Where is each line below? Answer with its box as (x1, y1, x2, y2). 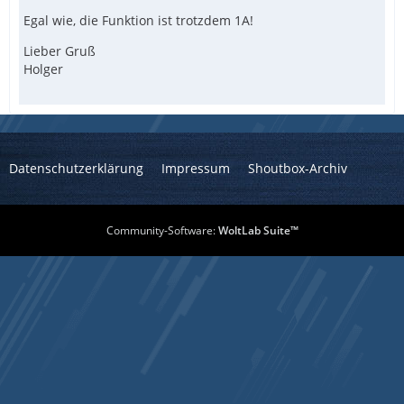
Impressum (161, 160, 230, 177)
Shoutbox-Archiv (248, 160, 347, 177)
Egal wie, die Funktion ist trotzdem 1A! (23, 12, 253, 30)
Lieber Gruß (23, 42, 96, 60)
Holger (23, 60, 63, 78)
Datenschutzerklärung (9, 160, 143, 177)
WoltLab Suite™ (217, 223, 298, 238)
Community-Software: (106, 223, 218, 238)
